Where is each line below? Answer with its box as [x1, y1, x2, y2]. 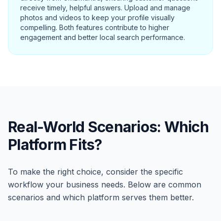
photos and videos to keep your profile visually [20, 13, 175, 22]
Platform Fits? [8, 136, 102, 153]
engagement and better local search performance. [20, 33, 185, 41]
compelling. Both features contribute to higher [20, 23, 169, 32]
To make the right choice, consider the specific [8, 167, 183, 177]
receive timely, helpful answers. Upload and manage [20, 3, 190, 12]
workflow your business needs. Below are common [8, 180, 201, 189]
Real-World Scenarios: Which [8, 118, 209, 136]
